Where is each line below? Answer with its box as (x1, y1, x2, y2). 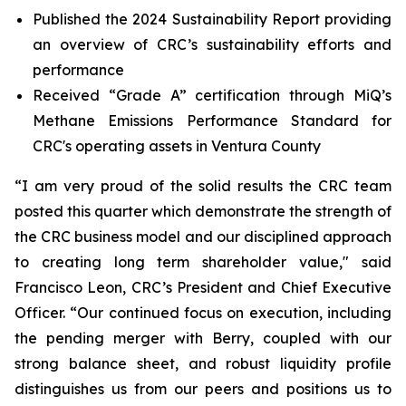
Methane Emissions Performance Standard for (33, 111, 391, 130)
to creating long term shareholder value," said (14, 253, 391, 271)
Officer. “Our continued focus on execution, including (14, 304, 391, 322)
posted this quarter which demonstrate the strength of (14, 202, 391, 220)
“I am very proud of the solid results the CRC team (14, 177, 391, 195)
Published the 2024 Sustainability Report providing (33, 10, 391, 28)
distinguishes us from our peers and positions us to (14, 380, 391, 398)
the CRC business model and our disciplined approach (14, 227, 391, 246)
